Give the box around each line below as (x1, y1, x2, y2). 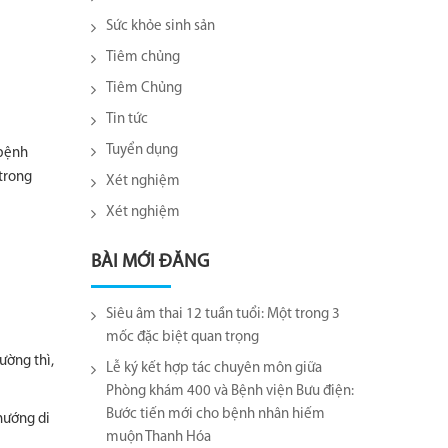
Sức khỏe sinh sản (106, 19, 215, 34)
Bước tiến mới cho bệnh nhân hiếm (106, 407, 325, 422)
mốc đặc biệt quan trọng (106, 330, 259, 345)
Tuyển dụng (106, 143, 178, 158)
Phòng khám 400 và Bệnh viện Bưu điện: (106, 384, 354, 399)
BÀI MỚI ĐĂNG (91, 253, 209, 272)
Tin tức (106, 112, 148, 127)
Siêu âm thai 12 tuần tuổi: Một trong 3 (106, 307, 340, 322)
